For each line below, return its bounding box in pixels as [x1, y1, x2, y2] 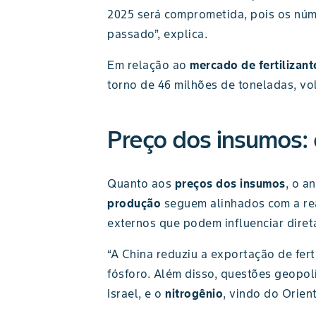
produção [107, 196, 161, 210]
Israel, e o [107, 286, 165, 300]
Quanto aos [107, 176, 175, 190]
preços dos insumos [174, 176, 286, 190]
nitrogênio [165, 286, 223, 300]
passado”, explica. [107, 27, 207, 41]
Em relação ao [107, 58, 187, 72]
